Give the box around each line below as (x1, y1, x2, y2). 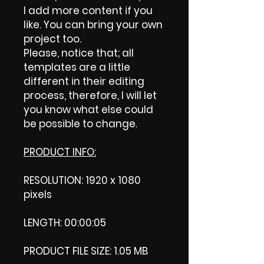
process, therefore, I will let (24, 88, 157, 103)
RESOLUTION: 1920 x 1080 (24, 173, 141, 187)
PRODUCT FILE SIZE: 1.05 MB (24, 243, 148, 258)
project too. (24, 31, 81, 46)
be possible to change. (24, 116, 137, 131)
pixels (24, 187, 52, 202)
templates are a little (24, 60, 130, 74)
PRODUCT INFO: (24, 144, 96, 159)
